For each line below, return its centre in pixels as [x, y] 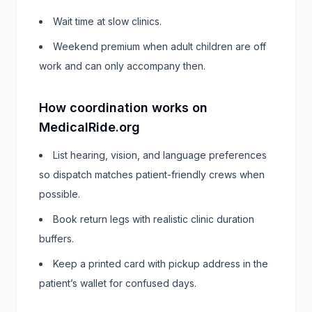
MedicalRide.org [89, 127]
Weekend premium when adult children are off [159, 46]
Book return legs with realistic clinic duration [154, 219]
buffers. [56, 239]
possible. [60, 194]
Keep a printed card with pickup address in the [161, 264]
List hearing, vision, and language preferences [160, 155]
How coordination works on [123, 108]
